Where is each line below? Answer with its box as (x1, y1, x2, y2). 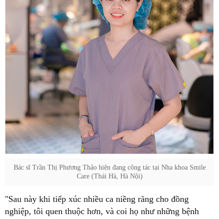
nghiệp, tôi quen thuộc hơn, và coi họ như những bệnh (5, 206, 199, 217)
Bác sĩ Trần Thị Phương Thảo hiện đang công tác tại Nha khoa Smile (13, 164, 206, 172)
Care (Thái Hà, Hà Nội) (76, 173, 143, 180)
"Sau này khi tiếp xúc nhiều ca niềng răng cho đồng (5, 194, 189, 204)
